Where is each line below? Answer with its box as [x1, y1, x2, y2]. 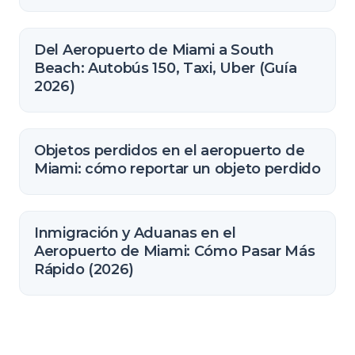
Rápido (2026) [34, 261, 135, 278]
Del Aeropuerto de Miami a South [34, 41, 274, 59]
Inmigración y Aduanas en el [34, 224, 236, 242]
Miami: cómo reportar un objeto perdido [34, 160, 321, 177]
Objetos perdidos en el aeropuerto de [34, 142, 305, 159]
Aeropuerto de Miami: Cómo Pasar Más [34, 242, 315, 260]
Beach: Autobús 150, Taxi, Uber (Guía [34, 59, 297, 77]
